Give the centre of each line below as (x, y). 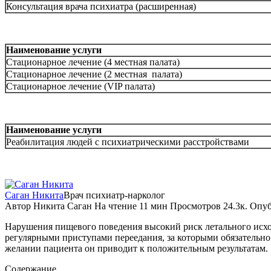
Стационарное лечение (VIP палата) (80, 86)
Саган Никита (34, 195)
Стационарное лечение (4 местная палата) (93, 62)
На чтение (116, 206)
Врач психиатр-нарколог (114, 195)
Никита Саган (63, 206)
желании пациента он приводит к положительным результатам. (136, 248)
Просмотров (195, 206)
